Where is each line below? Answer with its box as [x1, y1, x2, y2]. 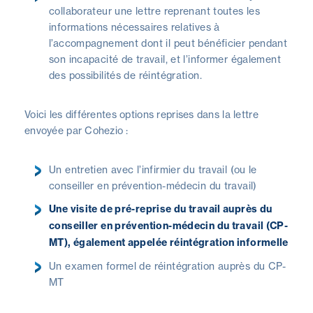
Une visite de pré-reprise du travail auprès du [49, 202, 272, 215]
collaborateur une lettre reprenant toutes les [49, 4, 261, 17]
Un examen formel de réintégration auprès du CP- [49, 259, 286, 272]
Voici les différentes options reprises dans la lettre [24, 108, 259, 120]
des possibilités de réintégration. [49, 68, 202, 81]
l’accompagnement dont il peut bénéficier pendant [49, 36, 288, 49]
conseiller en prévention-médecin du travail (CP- [49, 219, 289, 232]
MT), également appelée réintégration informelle [49, 235, 289, 249]
